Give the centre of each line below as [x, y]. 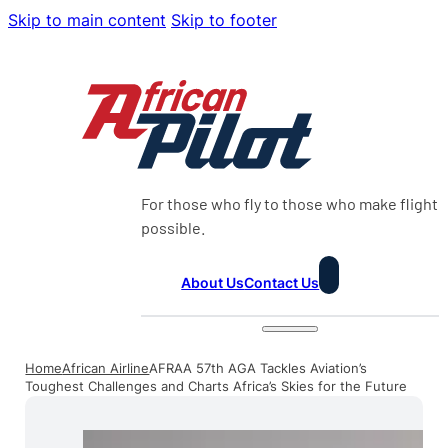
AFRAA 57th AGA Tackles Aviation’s [258, 368]
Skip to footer [224, 20]
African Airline [106, 368]
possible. [174, 227]
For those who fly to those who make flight [290, 203]
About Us [213, 282]
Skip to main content [87, 20]
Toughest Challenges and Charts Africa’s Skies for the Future [216, 386]
